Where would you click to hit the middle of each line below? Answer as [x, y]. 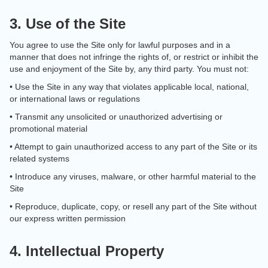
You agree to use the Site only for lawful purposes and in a [120, 45]
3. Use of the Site [68, 24]
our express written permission [68, 218]
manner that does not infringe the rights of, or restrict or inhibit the [134, 57]
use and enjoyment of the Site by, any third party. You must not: [129, 69]
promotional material [48, 129]
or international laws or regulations [75, 99]
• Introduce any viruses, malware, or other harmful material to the [133, 176]
